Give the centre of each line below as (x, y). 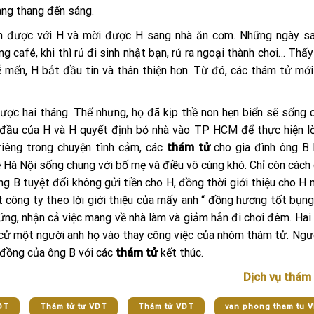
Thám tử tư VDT (74, 307)
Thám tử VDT (166, 307)
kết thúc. (180, 253)
